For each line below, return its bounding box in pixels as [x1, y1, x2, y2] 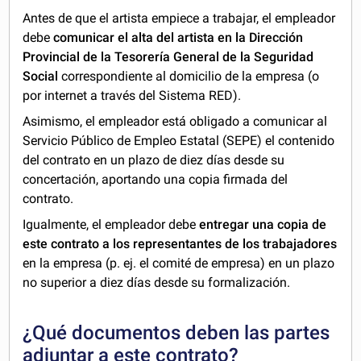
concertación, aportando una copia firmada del [23, 171, 288, 187]
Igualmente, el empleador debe [23, 216, 200, 232]
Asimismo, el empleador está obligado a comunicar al [23, 113, 328, 129]
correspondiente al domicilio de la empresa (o [61, 68, 320, 84]
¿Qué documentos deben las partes [23, 321, 330, 344]
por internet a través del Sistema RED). [23, 87, 242, 103]
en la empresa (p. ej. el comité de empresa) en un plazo [23, 255, 335, 271]
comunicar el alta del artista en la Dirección [53, 29, 304, 45]
